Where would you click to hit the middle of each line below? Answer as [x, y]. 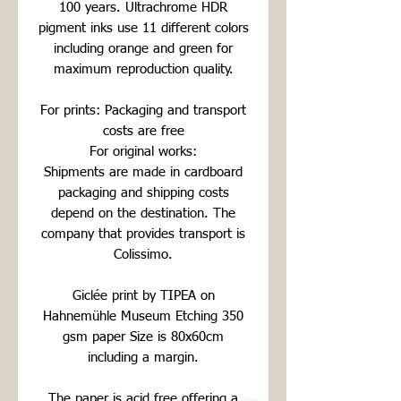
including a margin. [143, 358]
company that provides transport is [143, 235]
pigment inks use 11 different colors [143, 29]
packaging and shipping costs [143, 193]
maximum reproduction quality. [143, 70]
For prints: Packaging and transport [143, 111]
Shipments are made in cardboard [143, 173]
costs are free [143, 132]
